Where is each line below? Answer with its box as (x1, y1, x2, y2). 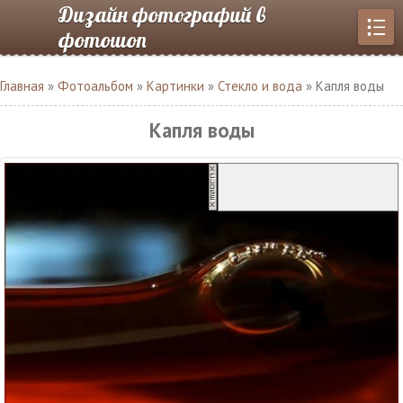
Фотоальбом (58, 77, 133, 94)
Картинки (147, 77, 204, 94)
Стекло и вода (218, 77, 302, 94)
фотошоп (58, 26, 147, 53)
